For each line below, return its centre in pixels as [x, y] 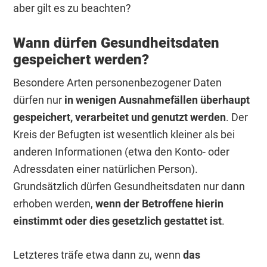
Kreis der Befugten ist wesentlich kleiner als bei [124, 135]
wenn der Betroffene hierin [160, 204]
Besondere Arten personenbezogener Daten [118, 83]
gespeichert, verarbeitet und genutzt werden [120, 117]
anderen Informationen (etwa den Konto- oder [122, 152]
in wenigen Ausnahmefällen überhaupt [157, 100]
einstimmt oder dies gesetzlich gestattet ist [118, 221]
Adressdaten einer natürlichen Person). [106, 169]
